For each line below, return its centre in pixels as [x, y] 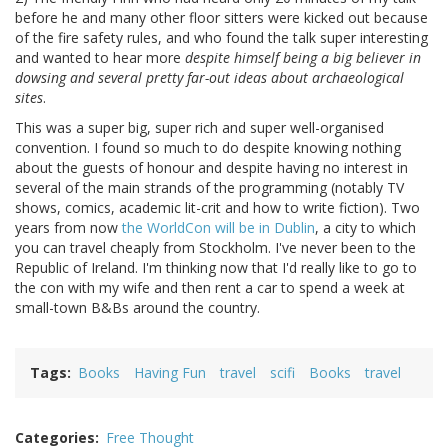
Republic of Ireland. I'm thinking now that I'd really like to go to [216, 268]
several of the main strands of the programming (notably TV [209, 188]
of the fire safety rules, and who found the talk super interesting [221, 38]
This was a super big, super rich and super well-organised [199, 128]
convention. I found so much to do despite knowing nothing [208, 148]
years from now [68, 228]
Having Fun [170, 373]
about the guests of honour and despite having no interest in [211, 168]
